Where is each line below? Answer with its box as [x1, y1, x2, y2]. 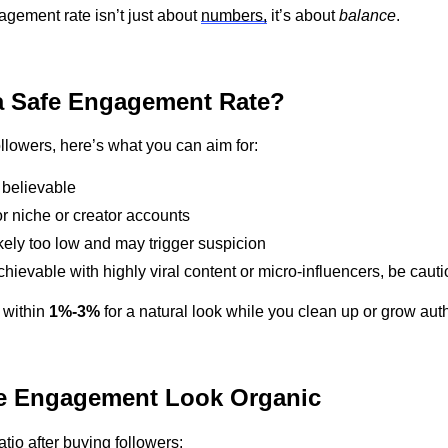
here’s [60, 137, 104, 155]
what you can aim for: [104, 137, 258, 155]
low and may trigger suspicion [51, 235, 266, 253]
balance [339, 6, 396, 24]
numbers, [201, 6, 267, 24]
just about [128, 6, 201, 24]
